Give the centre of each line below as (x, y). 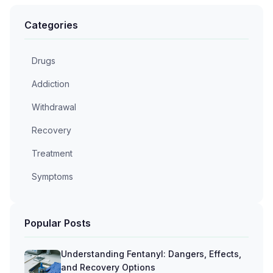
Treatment (52, 153)
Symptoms (52, 176)
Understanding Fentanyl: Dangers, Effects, (151, 253)
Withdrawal (54, 107)
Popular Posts (58, 223)
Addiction (51, 83)
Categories (51, 25)
